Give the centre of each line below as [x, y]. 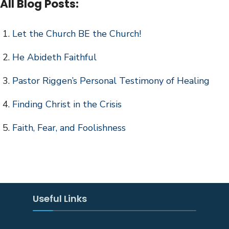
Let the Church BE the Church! [77, 33]
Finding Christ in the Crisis [67, 104]
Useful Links [60, 198]
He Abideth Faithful [54, 57]
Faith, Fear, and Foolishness [69, 128]
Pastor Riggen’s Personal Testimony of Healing [111, 81]
